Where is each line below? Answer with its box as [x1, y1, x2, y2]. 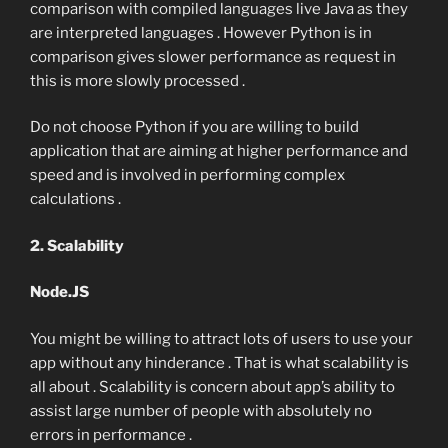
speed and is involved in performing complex [30, 166, 345, 185]
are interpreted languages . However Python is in [30, 23, 372, 42]
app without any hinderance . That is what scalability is [30, 353, 409, 372]
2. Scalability [30, 236, 127, 255]
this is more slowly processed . [30, 71, 245, 90]
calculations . [30, 190, 121, 209]
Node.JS [30, 283, 89, 302]
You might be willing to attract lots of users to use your [30, 329, 413, 348]
